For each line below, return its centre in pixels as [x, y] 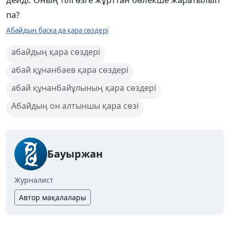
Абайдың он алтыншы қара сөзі [75, 106]
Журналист [34, 180]
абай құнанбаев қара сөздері [70, 70]
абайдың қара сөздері [56, 52]
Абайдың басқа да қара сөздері [57, 30]
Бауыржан [75, 154]
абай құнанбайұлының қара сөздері [84, 88]
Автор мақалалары [53, 197]
